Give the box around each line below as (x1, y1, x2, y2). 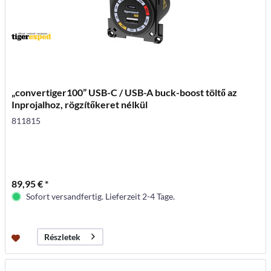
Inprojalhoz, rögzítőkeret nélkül (11, 98, 148, 110)
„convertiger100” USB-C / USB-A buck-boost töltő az (11, 86, 238, 98)
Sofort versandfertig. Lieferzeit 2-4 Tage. (26, 191, 175, 201)
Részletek (44, 231, 81, 242)
